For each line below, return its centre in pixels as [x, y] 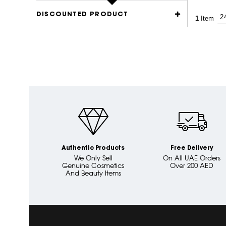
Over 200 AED [191, 165]
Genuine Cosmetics [93, 165]
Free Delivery [191, 148]
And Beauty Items [93, 173]
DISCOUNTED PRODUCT [82, 15]
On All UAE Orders [191, 158]
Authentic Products [93, 148]
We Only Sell [93, 158]
